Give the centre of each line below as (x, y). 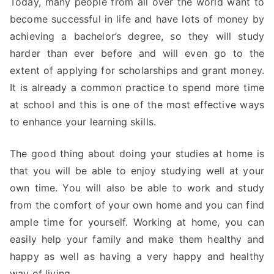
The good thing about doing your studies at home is (137, 154)
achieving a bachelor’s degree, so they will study (137, 36)
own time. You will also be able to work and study (137, 188)
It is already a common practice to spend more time (137, 87)
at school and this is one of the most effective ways (137, 105)
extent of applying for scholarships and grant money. (137, 70)
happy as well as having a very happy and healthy (137, 256)
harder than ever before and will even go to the (137, 53)
